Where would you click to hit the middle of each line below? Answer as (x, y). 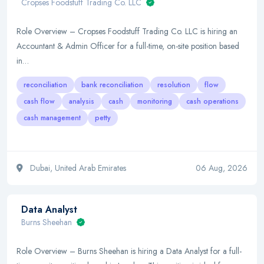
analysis (82, 101)
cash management (52, 118)
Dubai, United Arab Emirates (77, 168)
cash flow (39, 101)
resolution (174, 85)
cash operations (212, 101)
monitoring (155, 101)
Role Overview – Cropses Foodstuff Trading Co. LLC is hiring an (127, 31)
